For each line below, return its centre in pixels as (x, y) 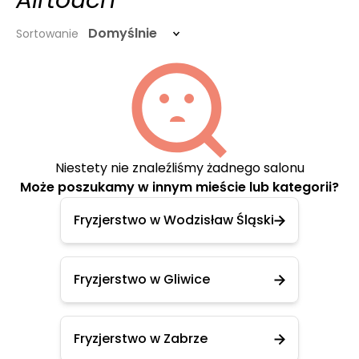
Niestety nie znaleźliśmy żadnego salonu (179, 168)
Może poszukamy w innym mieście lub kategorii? (179, 187)
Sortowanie (47, 34)
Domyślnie (123, 33)
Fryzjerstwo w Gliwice (142, 279)
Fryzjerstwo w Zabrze (141, 339)
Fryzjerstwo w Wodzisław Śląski (174, 220)
